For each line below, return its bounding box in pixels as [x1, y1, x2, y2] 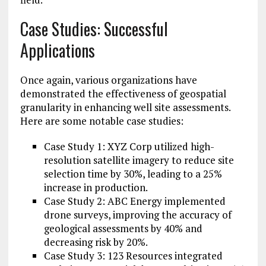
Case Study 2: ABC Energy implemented [43, 194, 226, 208]
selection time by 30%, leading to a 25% [43, 167, 222, 181]
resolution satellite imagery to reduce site [43, 153, 234, 167]
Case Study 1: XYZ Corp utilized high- [43, 140, 214, 154]
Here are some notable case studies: [20, 114, 183, 128]
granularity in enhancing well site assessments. [20, 100, 230, 115]
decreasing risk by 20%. [43, 235, 148, 249]
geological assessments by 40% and [43, 221, 202, 236]
